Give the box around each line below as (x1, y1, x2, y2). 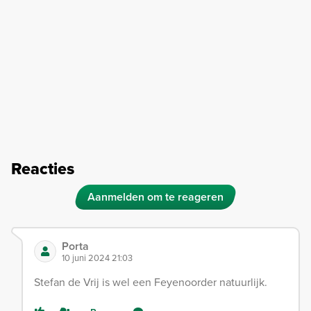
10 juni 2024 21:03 (62, 251, 133, 265)
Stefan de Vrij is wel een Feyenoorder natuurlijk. (34, 274, 267, 291)
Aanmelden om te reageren (87, 189, 224, 205)
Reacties (11, 157, 74, 181)
